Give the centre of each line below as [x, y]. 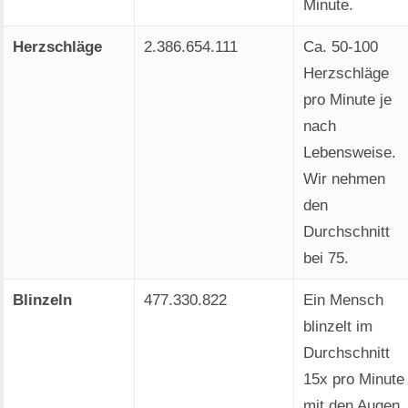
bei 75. [327, 259]
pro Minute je [348, 100]
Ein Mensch [344, 301]
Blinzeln [42, 301]
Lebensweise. [351, 153]
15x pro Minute [355, 380]
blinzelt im [339, 327]
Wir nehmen [345, 179]
